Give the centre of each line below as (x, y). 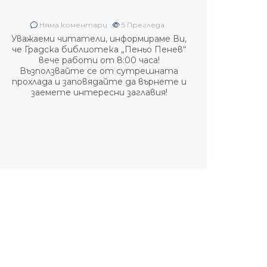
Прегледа (146, 25)
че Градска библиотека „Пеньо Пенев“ (99, 49)
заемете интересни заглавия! (99, 92)
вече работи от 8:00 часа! (99, 60)
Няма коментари (72, 25)
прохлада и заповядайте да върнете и (99, 82)
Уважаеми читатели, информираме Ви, (99, 39)
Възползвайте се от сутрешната (99, 71)
